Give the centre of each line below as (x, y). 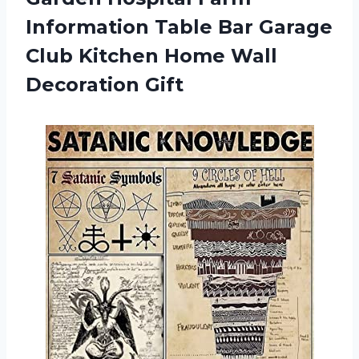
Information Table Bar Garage (179, 26)
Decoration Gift (105, 84)
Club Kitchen (95, 55)
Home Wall (221, 55)
